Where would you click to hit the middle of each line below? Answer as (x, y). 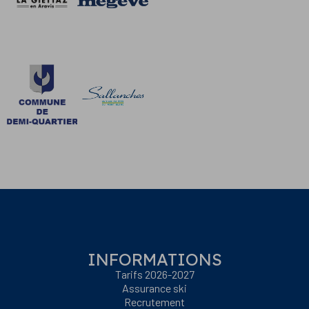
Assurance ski (154, 288)
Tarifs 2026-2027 (154, 274)
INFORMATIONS (154, 259)
